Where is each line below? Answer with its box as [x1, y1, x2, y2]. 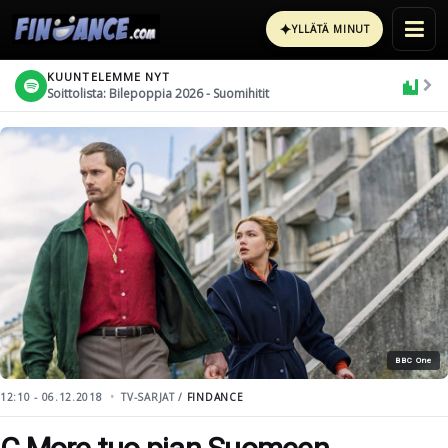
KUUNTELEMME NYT [47, 68, 171, 84]
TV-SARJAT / [121, 390, 187, 404]
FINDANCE [186, 390, 244, 404]
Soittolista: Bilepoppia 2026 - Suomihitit [47, 84, 269, 102]
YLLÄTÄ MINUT [292, 22, 370, 36]
